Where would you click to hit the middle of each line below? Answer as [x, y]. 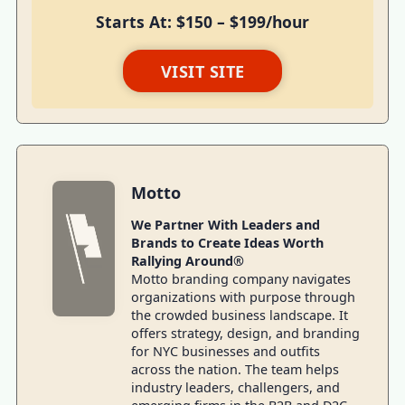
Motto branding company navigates [241, 278]
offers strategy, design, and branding [246, 333]
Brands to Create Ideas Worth [228, 242]
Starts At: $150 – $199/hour [202, 22]
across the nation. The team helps [235, 369]
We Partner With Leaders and [226, 224]
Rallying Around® [188, 260]
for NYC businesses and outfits [226, 351]
